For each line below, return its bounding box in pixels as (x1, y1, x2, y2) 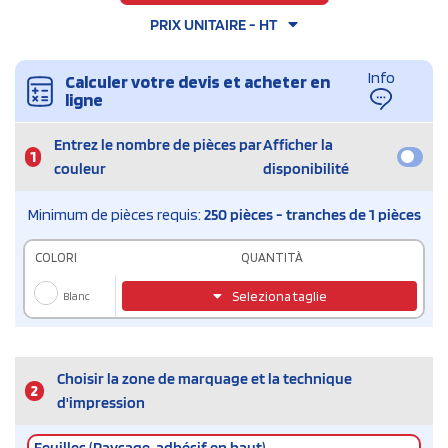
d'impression (56, 393, 145, 413)
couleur (53, 159, 106, 179)
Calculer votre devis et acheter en (65, 71, 330, 93)
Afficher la (262, 135, 333, 155)
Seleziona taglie (229, 287, 327, 304)
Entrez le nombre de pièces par (53, 135, 262, 155)
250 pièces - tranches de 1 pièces (204, 205, 421, 225)
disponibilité (262, 159, 349, 179)
